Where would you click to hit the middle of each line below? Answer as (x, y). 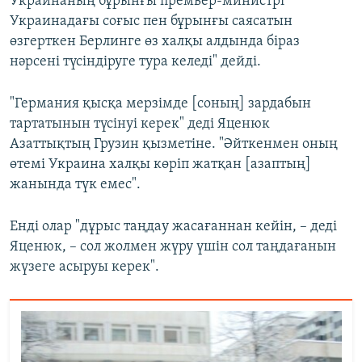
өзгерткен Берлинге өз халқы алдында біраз (155, 41)
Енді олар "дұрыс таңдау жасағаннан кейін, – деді (173, 226)
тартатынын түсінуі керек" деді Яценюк (140, 124)
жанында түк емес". (75, 184)
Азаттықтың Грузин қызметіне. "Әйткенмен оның (174, 144)
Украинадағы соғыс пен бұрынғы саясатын (151, 21)
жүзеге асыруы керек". (84, 267)
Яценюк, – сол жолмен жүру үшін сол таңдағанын (173, 246)
